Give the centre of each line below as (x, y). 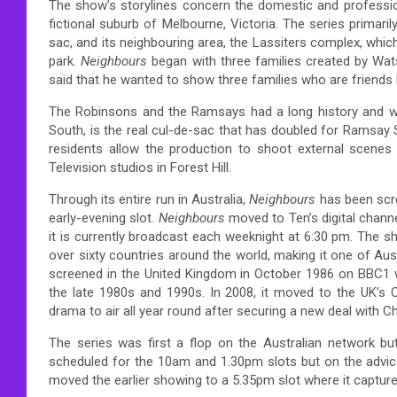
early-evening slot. (104, 218)
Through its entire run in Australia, (149, 199)
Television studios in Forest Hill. (140, 167)
